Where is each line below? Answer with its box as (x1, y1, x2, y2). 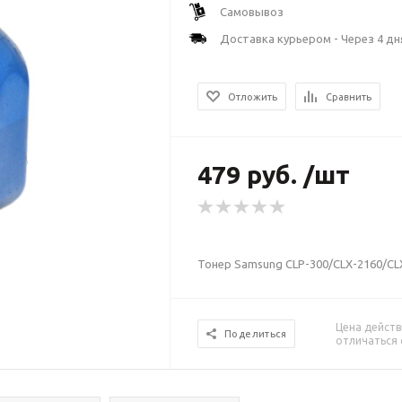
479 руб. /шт (197, 161, 351, 188)
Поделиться (224, 328, 287, 339)
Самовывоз (220, 5, 284, 18)
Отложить (228, 92, 278, 102)
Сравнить (326, 92, 372, 102)
